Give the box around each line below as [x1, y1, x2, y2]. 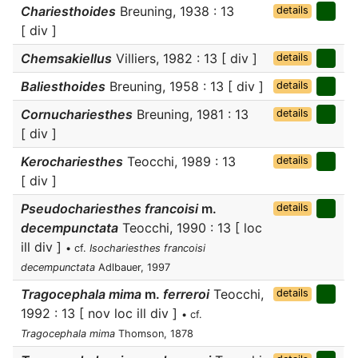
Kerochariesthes [21, 153, 123, 169]
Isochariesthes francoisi [89, 242, 205, 254]
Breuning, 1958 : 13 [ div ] [105, 78, 264, 94]
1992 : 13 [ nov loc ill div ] [21, 305, 181, 321]
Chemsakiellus [21, 50, 112, 66]
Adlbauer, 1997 [95, 261, 170, 273]
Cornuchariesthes [21, 106, 133, 122]
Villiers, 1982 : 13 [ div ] [112, 50, 257, 66]
